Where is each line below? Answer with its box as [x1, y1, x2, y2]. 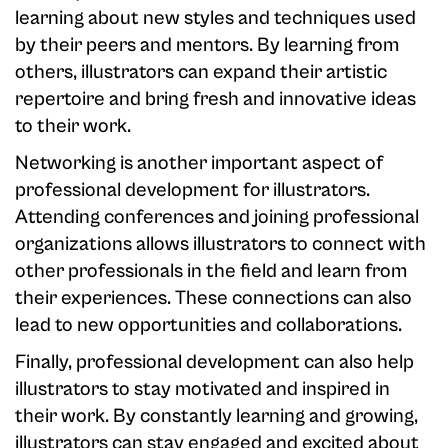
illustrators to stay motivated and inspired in [15, 378, 390, 402]
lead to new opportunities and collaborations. [15, 314, 402, 338]
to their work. [15, 115, 131, 139]
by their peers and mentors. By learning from [15, 34, 399, 58]
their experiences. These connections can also [15, 287, 412, 311]
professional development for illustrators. [15, 179, 370, 203]
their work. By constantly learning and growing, [15, 405, 418, 429]
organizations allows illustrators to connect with [15, 233, 426, 257]
